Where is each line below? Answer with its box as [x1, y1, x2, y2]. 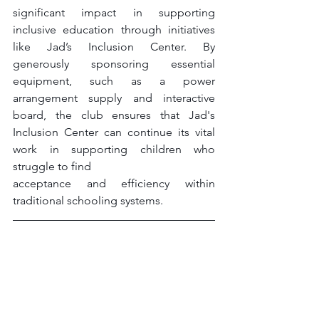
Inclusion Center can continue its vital [13, 125, 215, 139]
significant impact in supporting [13, 6, 215, 19]
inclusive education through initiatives [13, 23, 215, 36]
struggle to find [13, 159, 94, 173]
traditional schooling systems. [13, 194, 166, 207]
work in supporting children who [13, 142, 215, 156]
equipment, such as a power [13, 74, 215, 88]
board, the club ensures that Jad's [13, 108, 215, 122]
